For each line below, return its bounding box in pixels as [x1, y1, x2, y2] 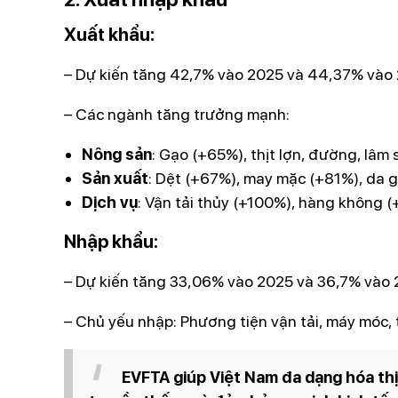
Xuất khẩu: [64, 24, 155, 46]
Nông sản [82, 145, 152, 164]
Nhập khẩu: [64, 231, 158, 253]
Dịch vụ [82, 193, 138, 212]
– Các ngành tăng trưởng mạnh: [64, 105, 290, 124]
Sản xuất [82, 169, 148, 188]
